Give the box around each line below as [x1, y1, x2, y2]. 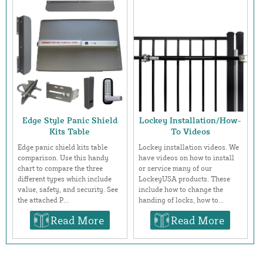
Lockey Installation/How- [139, 114, 242, 125]
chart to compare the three [18, 163, 103, 173]
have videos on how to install [138, 153, 234, 162]
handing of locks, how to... [138, 195, 224, 204]
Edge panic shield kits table [18, 142, 107, 151]
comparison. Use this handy [18, 153, 109, 162]
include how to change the [138, 184, 223, 194]
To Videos [170, 126, 210, 136]
